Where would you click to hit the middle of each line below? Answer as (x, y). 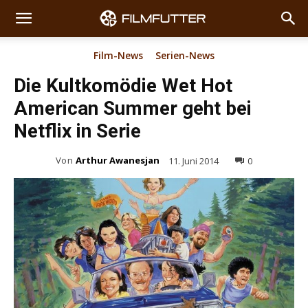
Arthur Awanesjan (118, 160)
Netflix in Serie (77, 131)
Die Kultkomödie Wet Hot (123, 86)
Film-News (118, 55)
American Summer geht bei (133, 108)
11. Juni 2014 (194, 161)
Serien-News (185, 55)
